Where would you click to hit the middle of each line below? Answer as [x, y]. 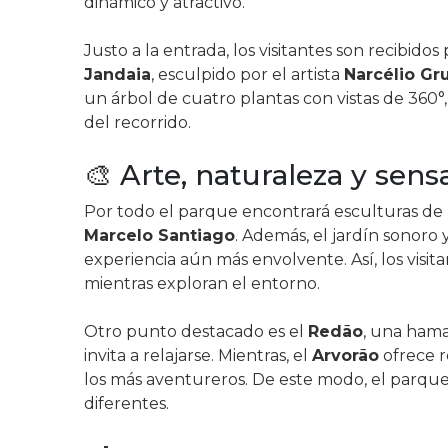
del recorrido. [137, 122]
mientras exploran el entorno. [202, 283]
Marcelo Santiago [159, 235]
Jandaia [117, 74]
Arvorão [345, 355]
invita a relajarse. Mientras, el [198, 355]
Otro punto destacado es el [196, 331]
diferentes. [126, 403]
